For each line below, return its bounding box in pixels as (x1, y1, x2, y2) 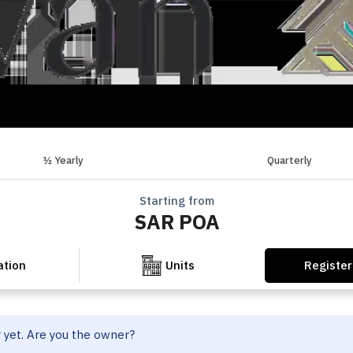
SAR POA (133, 209, 220, 236)
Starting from (139, 193, 214, 209)
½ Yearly (43, 153, 84, 167)
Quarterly (267, 153, 313, 167)
